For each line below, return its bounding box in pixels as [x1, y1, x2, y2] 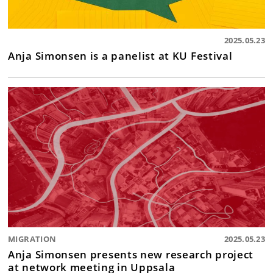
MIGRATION [8, 233, 57, 244]
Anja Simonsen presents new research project [8, 246, 254, 261]
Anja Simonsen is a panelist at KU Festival [8, 48, 233, 63]
